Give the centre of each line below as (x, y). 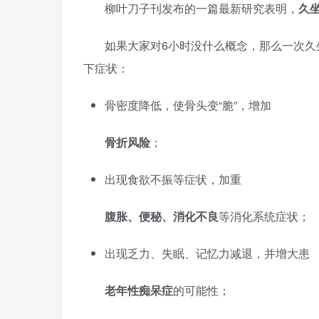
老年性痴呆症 (139, 290)
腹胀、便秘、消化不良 (162, 216)
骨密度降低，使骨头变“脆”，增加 (188, 105)
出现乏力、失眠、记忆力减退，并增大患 (207, 253)
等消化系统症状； (264, 216)
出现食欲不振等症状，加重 (173, 179)
